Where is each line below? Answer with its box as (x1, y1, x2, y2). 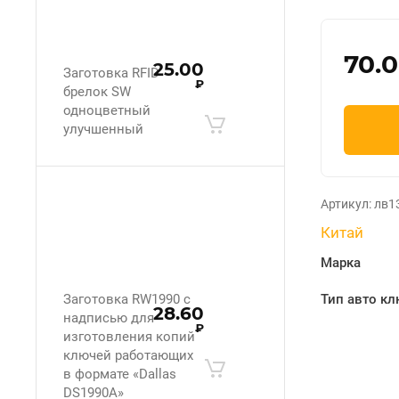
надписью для (63, 309, 154, 326)
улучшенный (63, 121, 143, 137)
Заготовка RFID (63, 65, 159, 81)
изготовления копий (63, 328, 195, 345)
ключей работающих (63, 346, 193, 363)
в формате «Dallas (63, 365, 176, 382)
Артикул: (321, 196, 371, 211)
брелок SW (63, 84, 131, 100)
